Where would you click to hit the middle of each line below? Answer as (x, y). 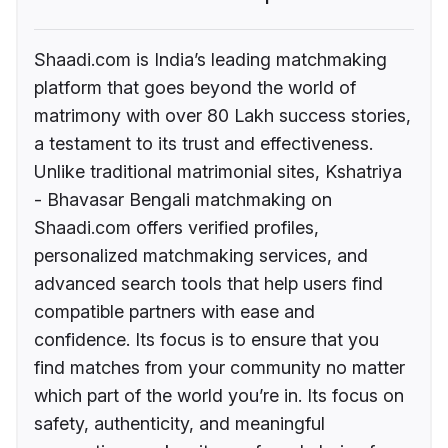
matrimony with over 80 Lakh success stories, (222, 116)
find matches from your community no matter (219, 368)
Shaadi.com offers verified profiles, (176, 228)
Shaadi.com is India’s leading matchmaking (210, 60)
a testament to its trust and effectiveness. (203, 144)
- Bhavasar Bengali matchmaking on (183, 200)
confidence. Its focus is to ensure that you (206, 340)
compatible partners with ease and (174, 312)
